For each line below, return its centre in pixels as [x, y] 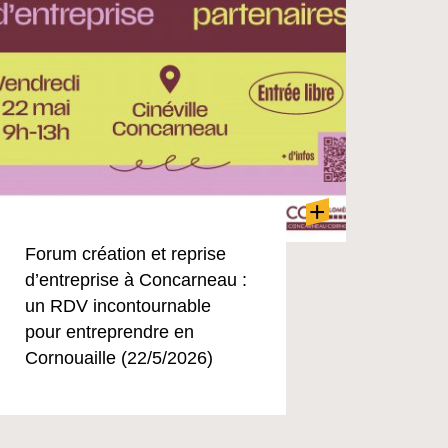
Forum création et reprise [125, 254]
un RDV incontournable [117, 306]
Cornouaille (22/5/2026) [118, 358]
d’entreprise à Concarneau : [135, 280]
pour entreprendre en [109, 332]
